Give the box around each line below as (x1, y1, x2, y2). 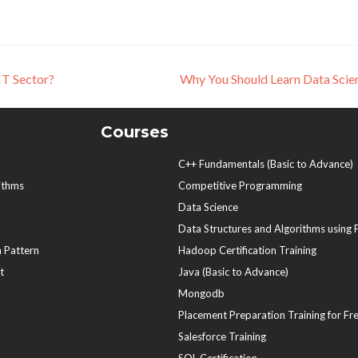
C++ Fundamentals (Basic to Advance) (178, 157, 353, 170)
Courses (100, 122, 169, 141)
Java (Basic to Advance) (178, 265, 288, 278)
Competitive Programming (178, 179, 302, 192)
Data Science (178, 201, 238, 213)
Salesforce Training (178, 330, 266, 343)
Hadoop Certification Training (178, 244, 316, 257)
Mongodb (178, 287, 225, 300)
